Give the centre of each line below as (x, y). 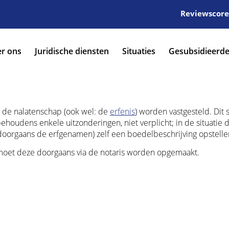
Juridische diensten (72, 51)
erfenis (122, 111)
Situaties (139, 51)
